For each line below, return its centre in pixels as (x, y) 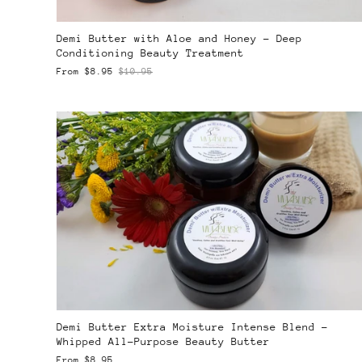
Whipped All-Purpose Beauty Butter (163, 342)
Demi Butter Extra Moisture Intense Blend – (192, 327)
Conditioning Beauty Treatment (150, 53)
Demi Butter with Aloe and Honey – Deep (179, 38)
